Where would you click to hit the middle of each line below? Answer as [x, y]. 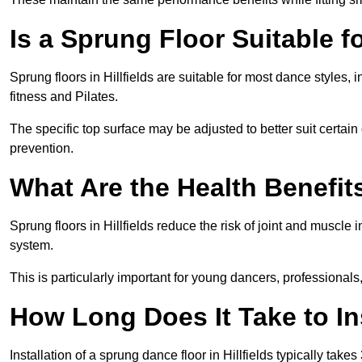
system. [32, 245]
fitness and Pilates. [64, 96]
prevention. [42, 148]
